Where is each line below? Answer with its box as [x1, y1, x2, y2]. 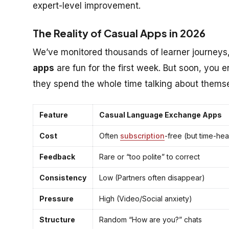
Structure [39, 215, 75, 224]
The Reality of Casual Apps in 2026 [33, 26, 205, 39]
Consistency [39, 173, 86, 182]
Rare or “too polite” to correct [99, 152, 200, 161]
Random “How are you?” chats [99, 215, 202, 224]
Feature [39, 110, 68, 119]
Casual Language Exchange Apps [99, 110, 222, 119]
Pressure [39, 194, 74, 203]
